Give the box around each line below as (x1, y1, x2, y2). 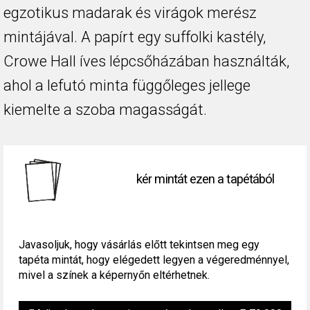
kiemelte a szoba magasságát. (3, 100, 207, 118)
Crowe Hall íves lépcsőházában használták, (3, 52, 289, 70)
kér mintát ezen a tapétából (136, 172, 275, 188)
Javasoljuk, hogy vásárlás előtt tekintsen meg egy (18, 237, 259, 251)
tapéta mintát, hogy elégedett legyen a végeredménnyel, (18, 253, 289, 266)
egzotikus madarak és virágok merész (3, 3, 257, 21)
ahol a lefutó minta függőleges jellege (3, 76, 250, 94)
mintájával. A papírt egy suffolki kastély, (3, 28, 266, 46)
